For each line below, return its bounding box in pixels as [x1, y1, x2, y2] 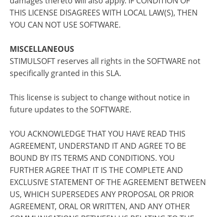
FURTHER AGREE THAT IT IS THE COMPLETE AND [10, 165, 183, 175]
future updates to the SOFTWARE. [10, 104, 131, 115]
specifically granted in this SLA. [10, 68, 121, 78]
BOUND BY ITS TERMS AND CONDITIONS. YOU [10, 153, 175, 163]
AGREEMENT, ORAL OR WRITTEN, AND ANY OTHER [10, 201, 190, 212]
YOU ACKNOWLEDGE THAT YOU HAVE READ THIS [10, 128, 186, 139]
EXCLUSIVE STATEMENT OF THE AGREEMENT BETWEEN [10, 177, 206, 187]
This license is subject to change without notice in [10, 92, 190, 103]
